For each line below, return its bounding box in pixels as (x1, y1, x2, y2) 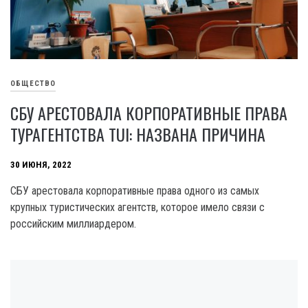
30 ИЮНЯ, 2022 (10, 159, 71, 170)
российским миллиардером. (10, 217, 136, 230)
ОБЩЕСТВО (10, 78, 56, 88)
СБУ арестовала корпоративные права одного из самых (10, 184, 259, 197)
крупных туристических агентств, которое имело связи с (10, 200, 265, 214)
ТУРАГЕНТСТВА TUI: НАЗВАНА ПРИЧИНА (10, 121, 265, 146)
